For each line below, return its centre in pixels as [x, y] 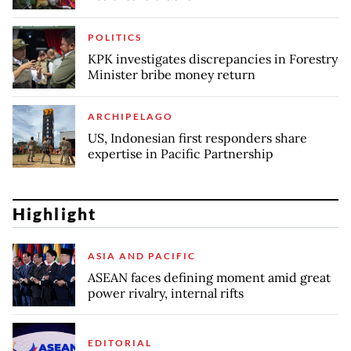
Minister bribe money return [172, 75]
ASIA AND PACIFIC [142, 255]
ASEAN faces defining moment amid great [209, 277]
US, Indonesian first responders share [197, 138]
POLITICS [115, 38]
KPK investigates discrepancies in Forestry [213, 59]
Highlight [54, 214]
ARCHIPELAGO [130, 117]
